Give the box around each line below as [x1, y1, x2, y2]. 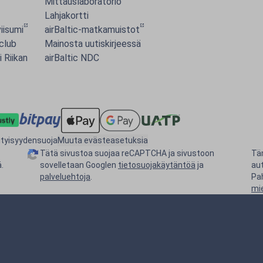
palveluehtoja [40, 171, 90, 181]
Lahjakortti [45, 10, 89, 21]
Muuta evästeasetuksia [58, 135, 148, 145]
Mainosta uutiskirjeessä [45, 38, 141, 49]
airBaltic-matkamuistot [45, 24, 140, 35]
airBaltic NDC [45, 52, 99, 63]
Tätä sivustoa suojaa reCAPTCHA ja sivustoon [40, 148, 214, 158]
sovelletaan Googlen [40, 160, 118, 170]
